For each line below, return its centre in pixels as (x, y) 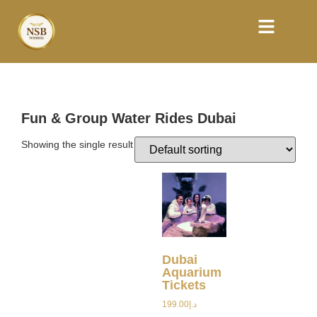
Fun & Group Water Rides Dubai (129, 118)
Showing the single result (77, 144)
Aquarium (192, 272)
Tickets (184, 285)
